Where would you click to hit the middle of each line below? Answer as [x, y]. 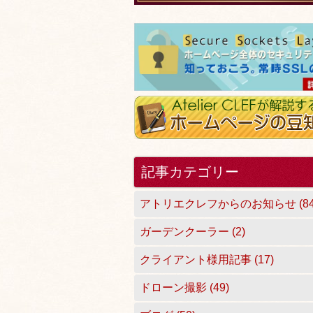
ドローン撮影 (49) [184, 288]
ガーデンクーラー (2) [192, 232]
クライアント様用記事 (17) [207, 260]
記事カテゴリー [190, 172]
